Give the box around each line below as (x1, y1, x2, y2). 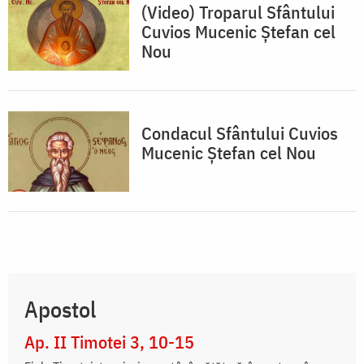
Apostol (24, 294, 96, 325)
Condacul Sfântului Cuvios (141, 121, 338, 145)
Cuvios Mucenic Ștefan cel (141, 19, 336, 44)
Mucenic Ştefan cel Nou (141, 141, 316, 165)
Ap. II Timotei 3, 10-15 (24, 330, 194, 354)
